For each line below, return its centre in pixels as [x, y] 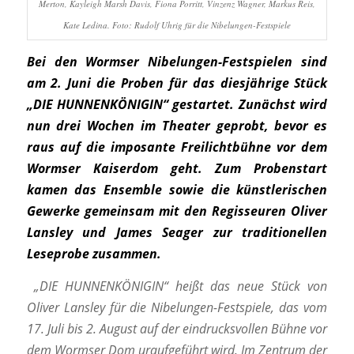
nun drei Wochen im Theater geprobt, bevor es [177, 126]
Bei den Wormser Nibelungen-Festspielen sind [177, 62]
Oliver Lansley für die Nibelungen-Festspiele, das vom [177, 307]
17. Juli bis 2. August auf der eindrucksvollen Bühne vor [177, 328]
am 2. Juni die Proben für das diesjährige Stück [177, 83]
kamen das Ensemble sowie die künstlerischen [177, 190]
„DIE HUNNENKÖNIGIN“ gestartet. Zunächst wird [177, 105]
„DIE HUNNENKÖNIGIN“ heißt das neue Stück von [181, 286]
